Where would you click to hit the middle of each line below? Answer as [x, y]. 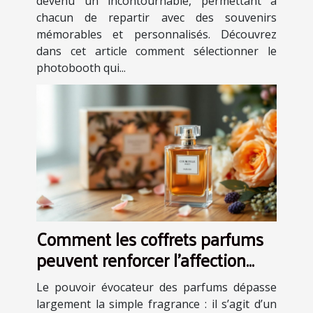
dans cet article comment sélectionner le [156, 51]
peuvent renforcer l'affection [141, 259]
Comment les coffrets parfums [150, 238]
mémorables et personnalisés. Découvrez [156, 34]
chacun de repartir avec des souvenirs [156, 17]
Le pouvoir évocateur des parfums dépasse [156, 287]
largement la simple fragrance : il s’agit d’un [156, 304]
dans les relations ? [107, 280]
